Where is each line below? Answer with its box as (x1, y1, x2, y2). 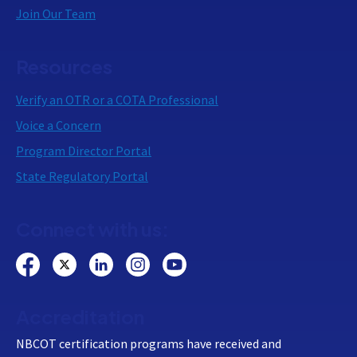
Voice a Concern (16, 117, 101, 134)
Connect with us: (16, 217, 169, 241)
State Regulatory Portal (16, 168, 148, 185)
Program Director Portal (16, 143, 151, 159)
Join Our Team (16, 6, 96, 22)
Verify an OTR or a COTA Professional (16, 92, 218, 108)
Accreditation (16, 304, 144, 329)
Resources (16, 54, 112, 79)
